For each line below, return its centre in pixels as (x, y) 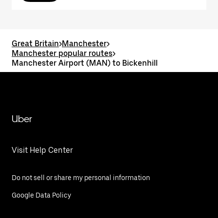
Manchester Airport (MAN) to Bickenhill (85, 63)
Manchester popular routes (62, 53)
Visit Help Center (42, 150)
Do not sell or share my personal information (81, 178)
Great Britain (35, 44)
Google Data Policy (41, 195)
